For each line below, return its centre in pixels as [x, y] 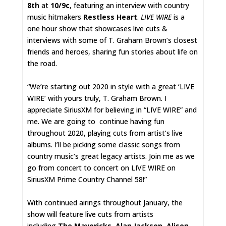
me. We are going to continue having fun [96, 121]
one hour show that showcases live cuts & [97, 28]
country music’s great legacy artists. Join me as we [111, 156]
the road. [43, 63]
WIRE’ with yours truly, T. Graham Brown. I [97, 98]
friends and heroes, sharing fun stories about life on [112, 51]
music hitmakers [55, 17]
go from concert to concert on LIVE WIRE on [101, 167]
